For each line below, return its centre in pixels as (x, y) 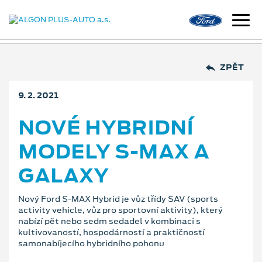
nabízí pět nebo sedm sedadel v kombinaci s (109, 221)
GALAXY (63, 175)
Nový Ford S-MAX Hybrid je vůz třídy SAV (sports (118, 199)
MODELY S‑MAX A (114, 151)
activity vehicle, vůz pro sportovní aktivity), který (120, 210)
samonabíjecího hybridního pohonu (91, 243)
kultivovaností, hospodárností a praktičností (111, 232)
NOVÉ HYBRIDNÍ (106, 127)
